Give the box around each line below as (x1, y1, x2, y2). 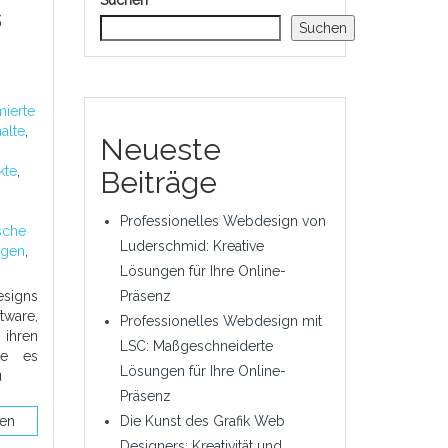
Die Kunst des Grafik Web (119, 413, 285, 429)
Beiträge (99, 165, 217, 200)
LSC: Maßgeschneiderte (119, 338, 273, 354)
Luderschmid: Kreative (119, 238, 264, 254)
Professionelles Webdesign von (119, 213, 326, 229)
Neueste (99, 132, 221, 167)
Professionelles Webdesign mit (119, 313, 322, 329)
